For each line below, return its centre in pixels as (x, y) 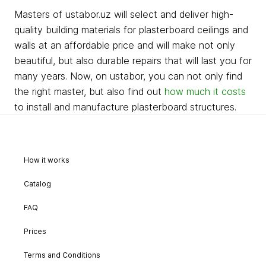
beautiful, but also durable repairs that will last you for (133, 61)
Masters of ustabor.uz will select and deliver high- (124, 14)
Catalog (37, 184)
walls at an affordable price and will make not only (125, 45)
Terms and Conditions (62, 255)
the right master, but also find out (89, 91)
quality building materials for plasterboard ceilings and (131, 30)
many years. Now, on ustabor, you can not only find (128, 76)
